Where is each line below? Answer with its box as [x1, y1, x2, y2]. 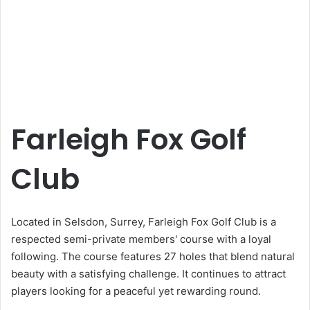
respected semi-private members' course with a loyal [11, 232, 271, 246]
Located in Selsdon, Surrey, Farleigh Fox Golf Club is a [11, 215, 276, 228]
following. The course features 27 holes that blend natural [11, 249, 295, 263]
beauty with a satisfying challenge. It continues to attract [11, 266, 286, 280]
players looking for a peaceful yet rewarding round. [11, 284, 261, 298]
